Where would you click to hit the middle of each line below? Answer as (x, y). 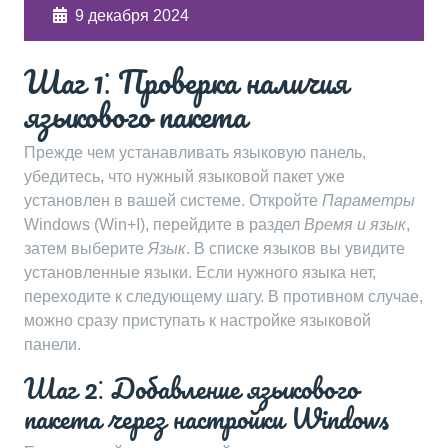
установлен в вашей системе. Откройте (173, 200)
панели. (52, 344)
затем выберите (86, 248)
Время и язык (355, 224)
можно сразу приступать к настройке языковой (197, 320)
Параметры (368, 200)
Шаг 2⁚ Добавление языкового (191, 388)
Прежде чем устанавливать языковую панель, (195, 152)
